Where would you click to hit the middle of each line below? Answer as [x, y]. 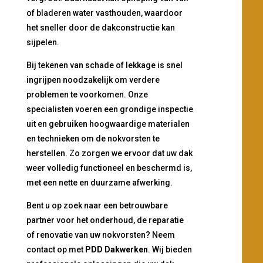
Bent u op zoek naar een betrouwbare [97, 206]
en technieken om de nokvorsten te [93, 139]
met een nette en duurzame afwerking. [99, 183]
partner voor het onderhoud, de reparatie [105, 220]
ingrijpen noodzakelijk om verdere [93, 80]
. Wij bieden [170, 250]
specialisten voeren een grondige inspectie [109, 109]
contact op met [55, 250]
